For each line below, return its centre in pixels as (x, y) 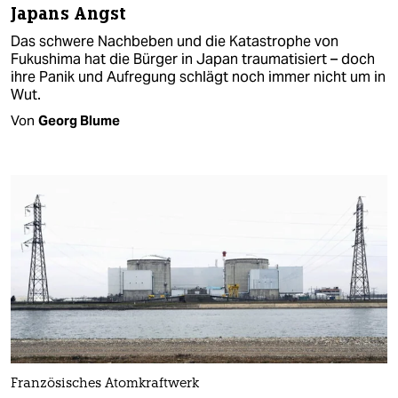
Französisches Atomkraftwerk (105, 384)
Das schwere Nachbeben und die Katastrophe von (175, 41)
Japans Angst (69, 13)
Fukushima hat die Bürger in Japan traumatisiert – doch (193, 59)
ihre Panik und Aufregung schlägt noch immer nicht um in (198, 76)
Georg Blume (79, 120)
